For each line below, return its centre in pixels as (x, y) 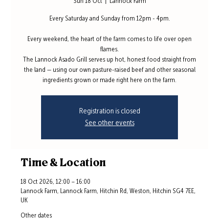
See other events (109, 123)
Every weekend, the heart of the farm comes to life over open (109, 39)
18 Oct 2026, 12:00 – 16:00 (56, 182)
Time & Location (63, 163)
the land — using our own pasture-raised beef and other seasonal (109, 70)
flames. (109, 49)
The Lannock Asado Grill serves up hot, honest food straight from (109, 59)
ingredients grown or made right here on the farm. (109, 80)
